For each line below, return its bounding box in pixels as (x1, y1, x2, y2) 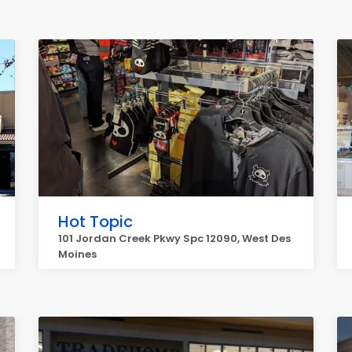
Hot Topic (58, 211, 133, 233)
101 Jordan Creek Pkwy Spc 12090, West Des (58, 231, 291, 246)
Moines (58, 247, 97, 262)
